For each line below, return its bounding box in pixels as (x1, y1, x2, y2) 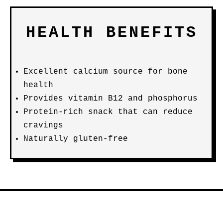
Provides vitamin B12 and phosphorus (23, 94, 198, 103)
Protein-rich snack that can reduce (23, 108, 193, 116)
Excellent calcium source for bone (23, 67, 188, 76)
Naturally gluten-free (23, 134, 128, 143)
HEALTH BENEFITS (25, 23, 198, 42)
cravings (23, 121, 63, 130)
